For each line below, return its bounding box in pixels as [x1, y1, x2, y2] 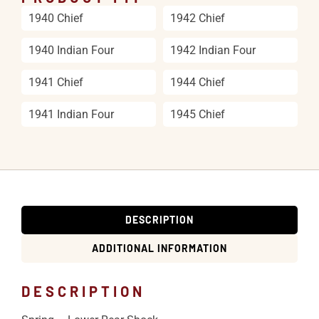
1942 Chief [170, 11, 225, 26]
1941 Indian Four [28, 108, 114, 122]
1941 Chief [28, 75, 83, 90]
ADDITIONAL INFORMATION [92, 242, 227, 255]
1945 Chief [170, 108, 225, 122]
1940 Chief [28, 11, 83, 26]
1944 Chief [170, 75, 225, 90]
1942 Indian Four [170, 43, 256, 58]
